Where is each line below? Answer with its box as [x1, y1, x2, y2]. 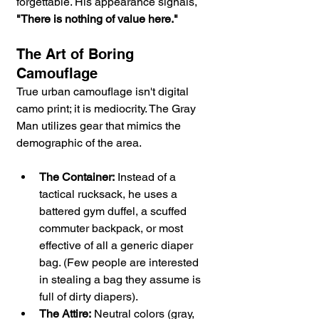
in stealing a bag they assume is [39, 273, 204, 287]
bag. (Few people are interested [39, 256, 202, 270]
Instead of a [115, 170, 179, 184]
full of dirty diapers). [39, 290, 138, 304]
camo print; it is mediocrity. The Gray [16, 102, 199, 116]
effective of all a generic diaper [39, 239, 196, 253]
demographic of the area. [16, 136, 142, 150]
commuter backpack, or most [39, 221, 186, 236]
